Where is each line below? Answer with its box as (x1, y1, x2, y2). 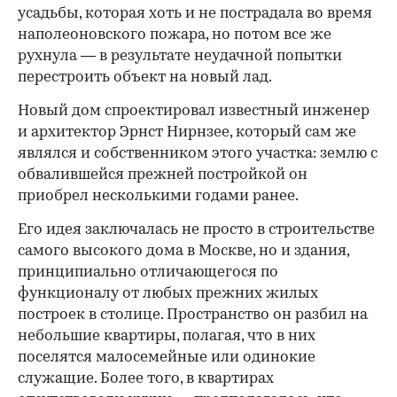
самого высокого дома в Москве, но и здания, (18, 244, 349, 260)
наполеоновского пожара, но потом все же (18, 27, 331, 43)
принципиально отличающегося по (18, 265, 278, 281)
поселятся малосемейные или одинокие (18, 350, 315, 366)
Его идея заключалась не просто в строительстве (18, 222, 375, 238)
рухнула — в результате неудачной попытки (18, 49, 342, 65)
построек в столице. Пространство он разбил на (18, 307, 368, 323)
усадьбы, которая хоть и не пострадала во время (18, 6, 372, 22)
